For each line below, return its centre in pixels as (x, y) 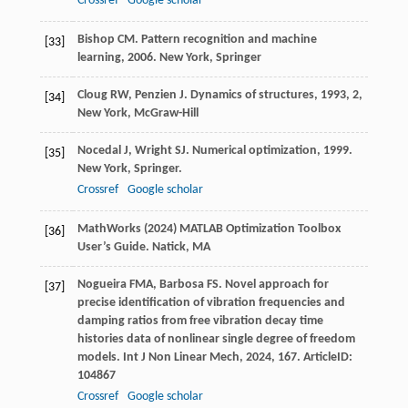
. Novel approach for (273, 285)
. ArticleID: (324, 358)
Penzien (155, 96)
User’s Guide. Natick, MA (143, 248)
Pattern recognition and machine (229, 40)
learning (99, 58)
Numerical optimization (254, 151)
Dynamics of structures (252, 96)
